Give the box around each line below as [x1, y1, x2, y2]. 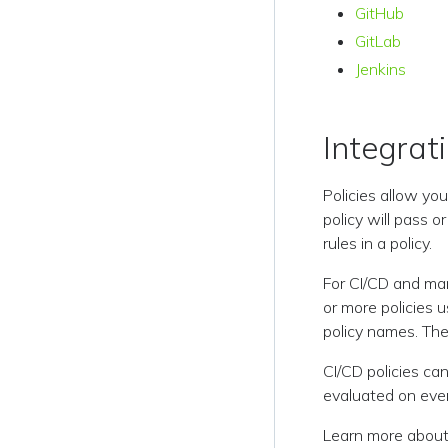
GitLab [355, 31, 402, 51]
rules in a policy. [323, 233, 433, 253]
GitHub [355, 3, 405, 23]
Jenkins [355, 59, 407, 79]
